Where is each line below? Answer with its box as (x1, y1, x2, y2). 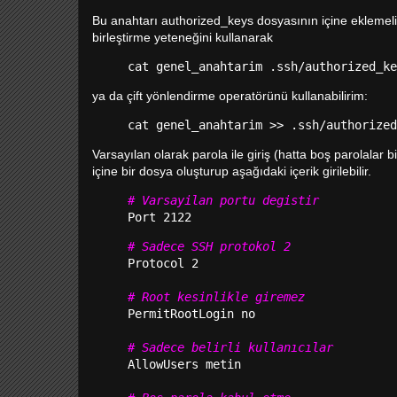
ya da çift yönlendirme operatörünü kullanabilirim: (92, 89, 368, 103)
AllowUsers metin (128, 357, 241, 371)
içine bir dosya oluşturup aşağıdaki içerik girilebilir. (92, 164, 371, 178)
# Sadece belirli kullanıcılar (128, 340, 333, 354)
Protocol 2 (128, 256, 198, 270)
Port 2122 (128, 210, 191, 224)
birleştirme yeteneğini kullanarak (92, 30, 273, 44)
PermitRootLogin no (128, 307, 255, 321)
